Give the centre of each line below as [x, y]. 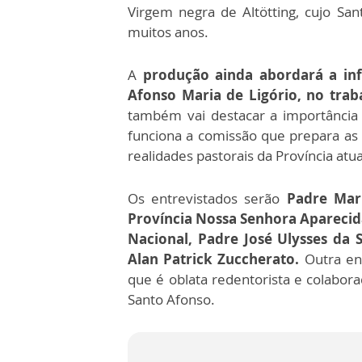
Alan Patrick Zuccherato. [216, 259]
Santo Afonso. [171, 300]
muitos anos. [168, 32]
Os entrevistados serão [207, 199]
